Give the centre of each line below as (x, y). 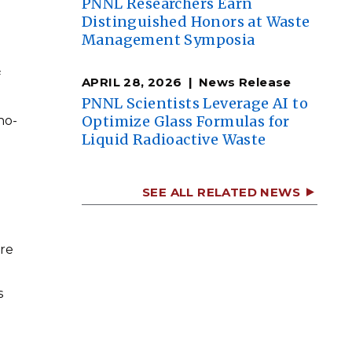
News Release (245, 82)
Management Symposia (169, 40)
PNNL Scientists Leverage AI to (195, 103)
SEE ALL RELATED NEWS (221, 192)
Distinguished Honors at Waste (196, 22)
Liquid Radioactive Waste (174, 139)
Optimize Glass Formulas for (186, 121)
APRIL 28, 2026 (132, 82)
